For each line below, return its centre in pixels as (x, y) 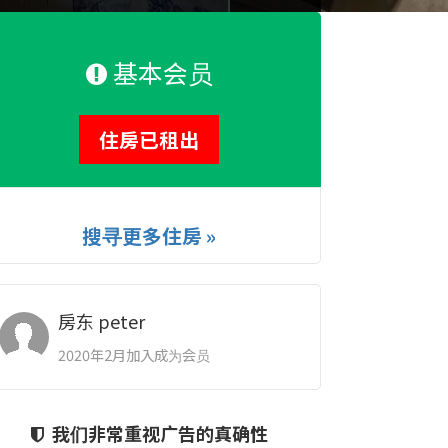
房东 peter (101, 321)
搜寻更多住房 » (149, 235)
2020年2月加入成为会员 (133, 354)
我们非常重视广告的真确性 (159, 433)
